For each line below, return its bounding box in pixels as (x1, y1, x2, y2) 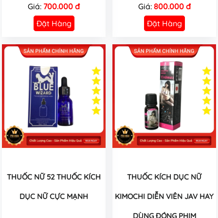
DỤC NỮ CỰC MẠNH (19, 191, 88, 201)
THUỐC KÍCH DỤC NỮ (127, 172, 201, 182)
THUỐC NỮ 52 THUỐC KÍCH (7, 172, 101, 182)
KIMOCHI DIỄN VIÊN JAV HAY (115, 191, 214, 201)
